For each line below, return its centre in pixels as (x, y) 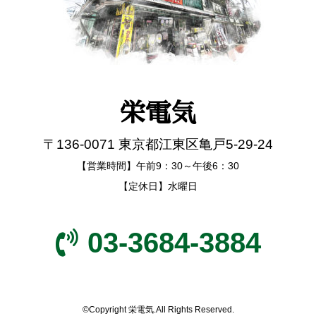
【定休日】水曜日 (158, 186)
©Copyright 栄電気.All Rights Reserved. (158, 309)
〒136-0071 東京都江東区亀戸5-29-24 (158, 144)
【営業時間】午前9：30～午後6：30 (158, 165)
